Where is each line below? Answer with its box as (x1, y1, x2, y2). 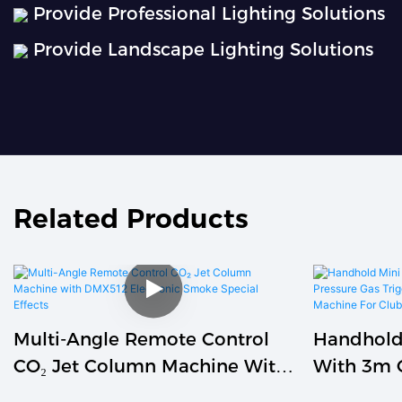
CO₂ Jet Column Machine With (13, 354, 287, 377)
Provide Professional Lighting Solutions (28, 3, 385, 25)
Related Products (13, 201, 249, 234)
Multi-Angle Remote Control (13, 328, 269, 350)
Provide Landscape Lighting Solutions (28, 39, 373, 61)
